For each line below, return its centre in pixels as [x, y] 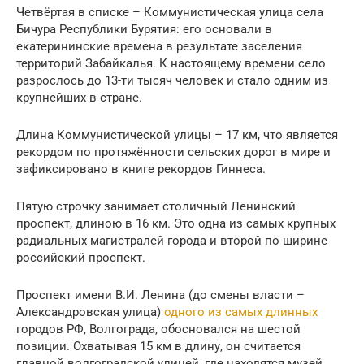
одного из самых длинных [241, 312]
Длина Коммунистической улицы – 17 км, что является [177, 135]
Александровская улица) [90, 312]
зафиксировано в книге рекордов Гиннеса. [141, 169]
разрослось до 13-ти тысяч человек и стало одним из [172, 81]
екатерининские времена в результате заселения [159, 47]
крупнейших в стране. [79, 98]
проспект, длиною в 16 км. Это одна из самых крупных [176, 224]
